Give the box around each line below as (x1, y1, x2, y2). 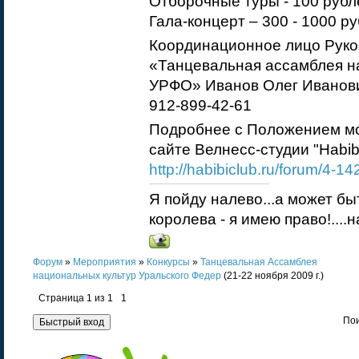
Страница (38, 292, 87, 304)
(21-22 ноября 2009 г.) (224, 270, 324, 281)
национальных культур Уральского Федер (33, 270, 221, 281)
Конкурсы (147, 256, 190, 268)
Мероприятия (73, 256, 136, 268)
